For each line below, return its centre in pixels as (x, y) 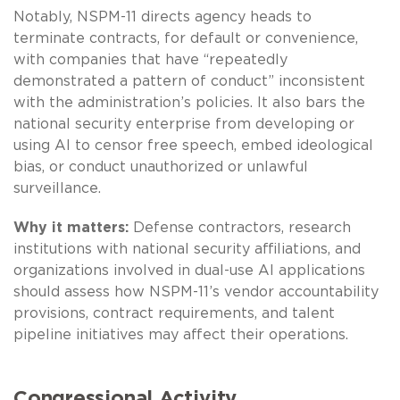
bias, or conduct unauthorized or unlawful (161, 167)
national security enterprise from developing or (184, 124)
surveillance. (57, 188)
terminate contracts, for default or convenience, (186, 38)
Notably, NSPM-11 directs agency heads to (162, 17)
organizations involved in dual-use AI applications (189, 270)
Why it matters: (71, 227)
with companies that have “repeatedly (150, 59)
